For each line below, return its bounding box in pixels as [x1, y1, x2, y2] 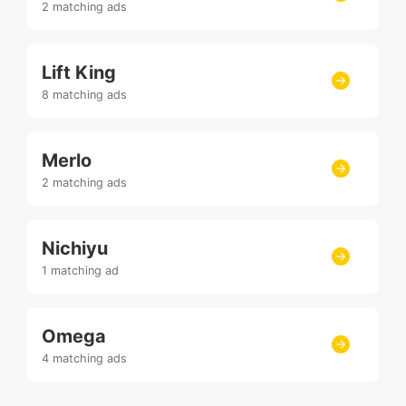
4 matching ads [42, 351, 127, 365]
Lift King [42, 61, 116, 83]
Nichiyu [42, 237, 108, 259]
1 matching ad [42, 263, 119, 277]
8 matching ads [42, 87, 127, 101]
